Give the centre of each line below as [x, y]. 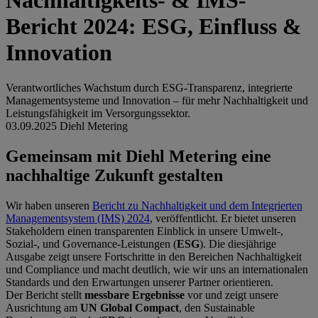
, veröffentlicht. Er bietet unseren [223, 218]
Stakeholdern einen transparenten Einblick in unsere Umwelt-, [144, 231]
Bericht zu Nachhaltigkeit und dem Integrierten [197, 205]
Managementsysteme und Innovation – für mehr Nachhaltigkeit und [157, 100]
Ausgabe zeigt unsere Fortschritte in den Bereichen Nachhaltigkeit [154, 256]
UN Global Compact [130, 307]
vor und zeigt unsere [233, 295]
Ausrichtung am [43, 307]
